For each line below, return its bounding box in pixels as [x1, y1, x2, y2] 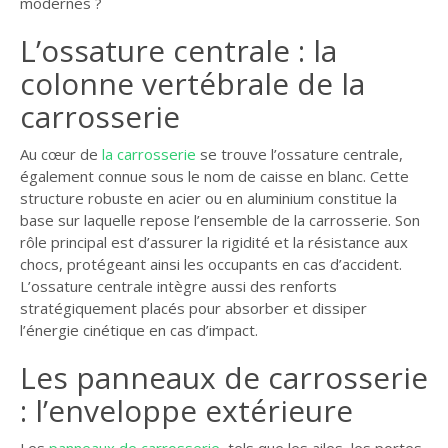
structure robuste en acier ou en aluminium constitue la [19, 187, 397, 208]
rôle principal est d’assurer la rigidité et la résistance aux [19, 231, 408, 252]
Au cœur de [19, 143, 102, 164]
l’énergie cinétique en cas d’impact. [19, 319, 258, 340]
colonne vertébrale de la [19, 62, 365, 104]
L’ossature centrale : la [19, 29, 337, 71]
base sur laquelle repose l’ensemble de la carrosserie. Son [19, 209, 420, 230]
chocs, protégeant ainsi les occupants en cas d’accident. [19, 253, 402, 274]
